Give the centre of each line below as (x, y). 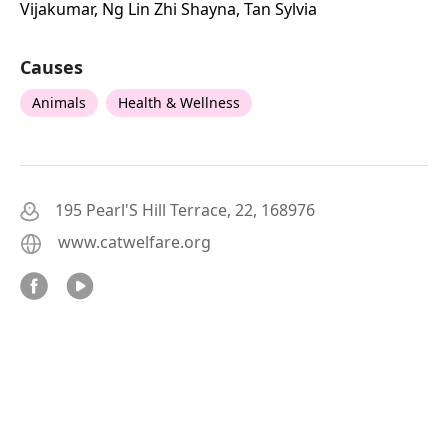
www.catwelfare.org (134, 241)
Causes (51, 66)
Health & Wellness (179, 102)
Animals (59, 102)
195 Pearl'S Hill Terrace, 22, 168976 (185, 209)
